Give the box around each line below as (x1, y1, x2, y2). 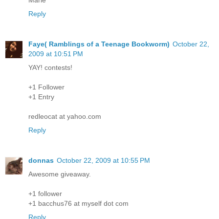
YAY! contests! (28, 63, 72, 71)
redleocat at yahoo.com (28, 112, 101, 120)
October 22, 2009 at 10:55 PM (57, 156, 150, 164)
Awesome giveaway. (28, 170, 91, 178)
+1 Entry (28, 92, 54, 101)
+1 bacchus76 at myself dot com (28, 199, 129, 207)
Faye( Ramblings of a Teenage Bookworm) (28, 40, 170, 48)
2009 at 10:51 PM (28, 49, 83, 58)
